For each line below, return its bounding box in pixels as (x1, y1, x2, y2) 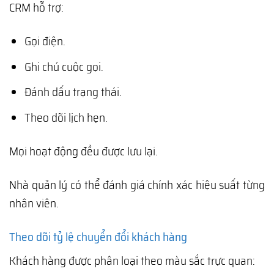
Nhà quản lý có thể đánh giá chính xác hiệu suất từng (9, 175, 265, 194)
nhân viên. (9, 193, 59, 212)
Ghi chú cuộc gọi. (24, 57, 103, 76)
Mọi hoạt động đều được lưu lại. (9, 141, 158, 160)
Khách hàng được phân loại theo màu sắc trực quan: (9, 251, 255, 270)
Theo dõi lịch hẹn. (24, 108, 108, 127)
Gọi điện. (24, 32, 65, 51)
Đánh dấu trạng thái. (24, 83, 122, 102)
